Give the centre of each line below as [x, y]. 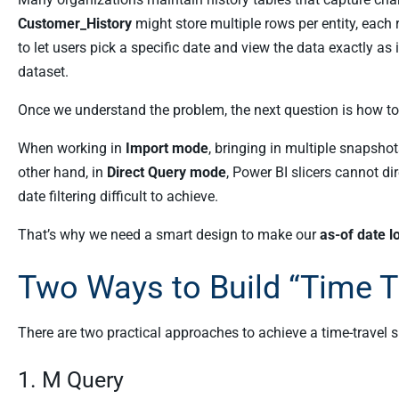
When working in [72, 148]
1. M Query [71, 380]
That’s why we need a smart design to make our [169, 235]
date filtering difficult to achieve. [118, 196]
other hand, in [62, 172]
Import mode [167, 148]
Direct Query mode [167, 172]
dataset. [43, 72]
